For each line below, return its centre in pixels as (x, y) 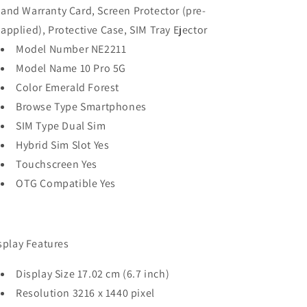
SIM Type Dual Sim (61, 126)
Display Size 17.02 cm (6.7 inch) (93, 274)
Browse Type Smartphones (81, 107)
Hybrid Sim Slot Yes (63, 145)
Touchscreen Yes (57, 164)
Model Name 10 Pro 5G (71, 68)
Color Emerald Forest (67, 87)
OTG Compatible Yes (66, 183)
